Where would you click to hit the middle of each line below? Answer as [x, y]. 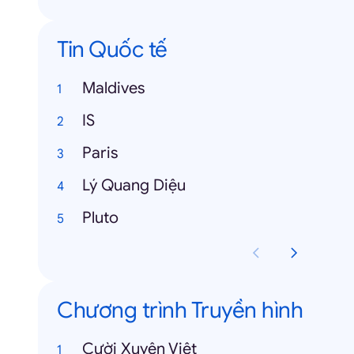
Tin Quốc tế [112, 49]
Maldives [113, 88]
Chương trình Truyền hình [180, 310]
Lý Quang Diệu [134, 185]
